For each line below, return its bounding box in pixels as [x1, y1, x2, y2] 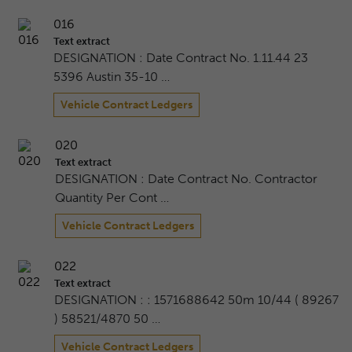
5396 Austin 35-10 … [53, 69, 170, 85]
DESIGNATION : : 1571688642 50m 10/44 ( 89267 [54, 292, 339, 308]
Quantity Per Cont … [54, 190, 169, 206]
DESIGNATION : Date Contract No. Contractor [54, 171, 317, 187]
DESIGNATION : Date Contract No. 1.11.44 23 [53, 50, 309, 66]
